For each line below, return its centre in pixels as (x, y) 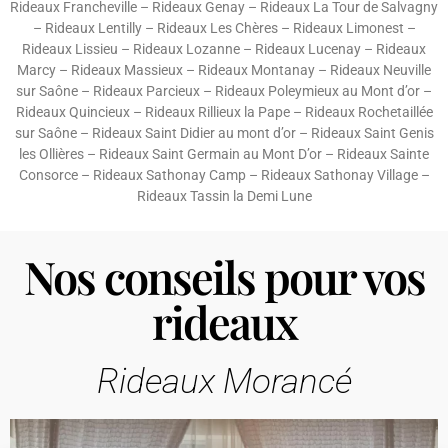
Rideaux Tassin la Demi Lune (224, 195)
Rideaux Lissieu (70, 48)
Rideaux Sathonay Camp (169, 174)
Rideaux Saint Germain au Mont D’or (210, 153)
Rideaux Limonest (348, 27)
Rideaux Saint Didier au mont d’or (193, 132)
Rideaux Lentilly (93, 27)
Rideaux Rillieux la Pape (217, 111)
